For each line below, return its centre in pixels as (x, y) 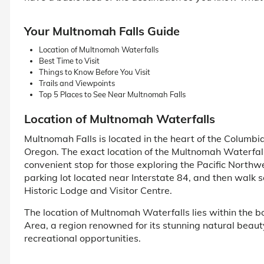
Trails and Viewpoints (77, 83)
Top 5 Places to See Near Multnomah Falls (112, 94)
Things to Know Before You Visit (95, 72)
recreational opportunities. (82, 238)
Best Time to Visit (69, 60)
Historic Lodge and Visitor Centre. (98, 190)
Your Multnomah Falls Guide (102, 31)
